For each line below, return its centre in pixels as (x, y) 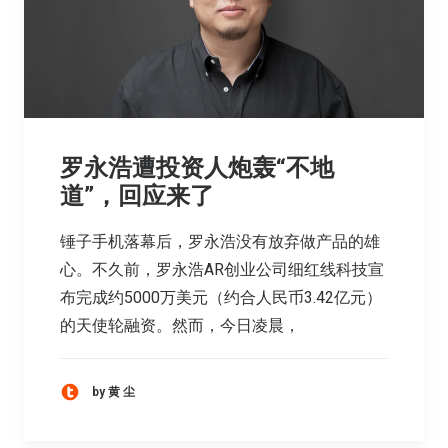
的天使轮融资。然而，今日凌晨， (180, 326)
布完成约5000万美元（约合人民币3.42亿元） (221, 298)
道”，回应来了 (137, 196)
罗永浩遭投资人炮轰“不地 (197, 168)
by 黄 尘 (113, 391)
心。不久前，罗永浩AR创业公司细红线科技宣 (222, 270)
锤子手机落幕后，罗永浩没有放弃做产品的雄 (220, 242)
